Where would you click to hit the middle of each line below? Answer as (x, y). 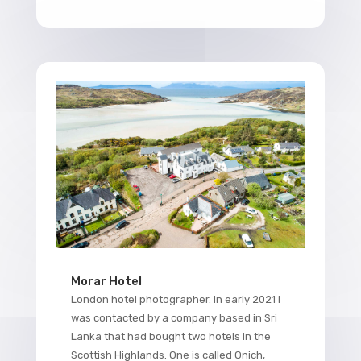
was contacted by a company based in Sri (174, 317)
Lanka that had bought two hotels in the (170, 336)
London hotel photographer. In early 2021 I (175, 299)
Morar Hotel (106, 281)
